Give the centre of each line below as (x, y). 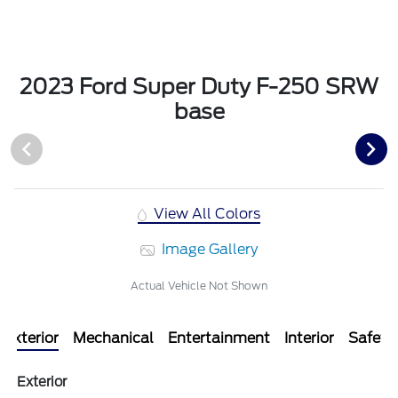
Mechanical (113, 338)
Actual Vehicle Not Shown (199, 286)
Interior (309, 338)
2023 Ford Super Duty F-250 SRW (199, 87)
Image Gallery (208, 250)
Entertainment (219, 338)
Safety (371, 338)
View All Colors (206, 214)
